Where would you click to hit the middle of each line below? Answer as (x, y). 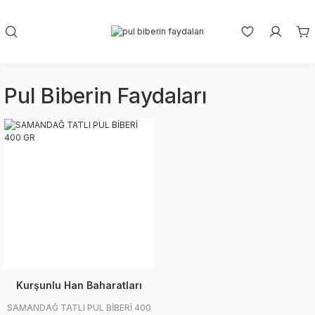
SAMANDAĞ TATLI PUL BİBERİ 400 (79, 308)
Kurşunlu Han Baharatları (79, 285)
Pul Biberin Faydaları (105, 96)
